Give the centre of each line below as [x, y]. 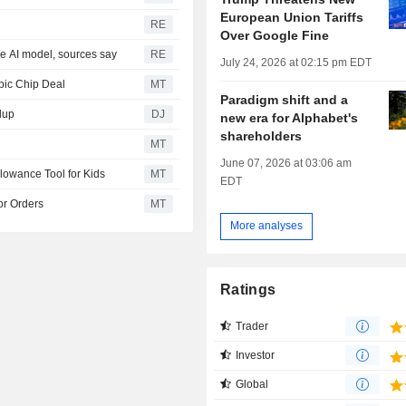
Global [252, 384]
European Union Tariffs [292, 17]
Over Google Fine [275, 35]
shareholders [261, 135]
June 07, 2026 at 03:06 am [286, 163]
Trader [252, 326]
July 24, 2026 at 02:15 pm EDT [296, 62]
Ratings [248, 289]
